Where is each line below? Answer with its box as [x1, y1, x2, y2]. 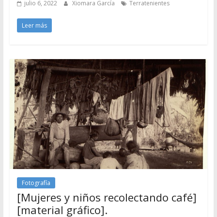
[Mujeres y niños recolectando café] [16, 190, 197, 205]
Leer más [21, 21, 47, 30]
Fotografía [21, 179, 50, 187]
